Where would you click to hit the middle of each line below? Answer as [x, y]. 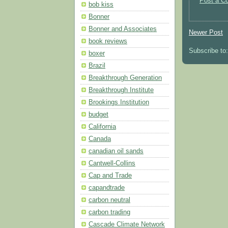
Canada [100, 139]
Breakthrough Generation [125, 78]
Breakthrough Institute [121, 90]
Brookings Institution [119, 102]
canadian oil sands [116, 151]
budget [98, 114]
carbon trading [109, 212]
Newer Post [206, 32]
